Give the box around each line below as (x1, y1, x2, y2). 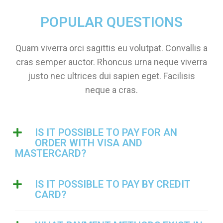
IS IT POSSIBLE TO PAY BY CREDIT (35, 178, 191, 190)
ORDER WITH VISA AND (35, 136, 142, 149)
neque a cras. (85, 84, 138, 95)
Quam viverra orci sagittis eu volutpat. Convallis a (15, 42, 208, 53)
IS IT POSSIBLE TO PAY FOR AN (35, 126, 177, 138)
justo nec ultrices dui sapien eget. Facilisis (28, 70, 195, 81)
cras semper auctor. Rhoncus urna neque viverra (16, 56, 207, 67)
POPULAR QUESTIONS (40, 13, 183, 30)
